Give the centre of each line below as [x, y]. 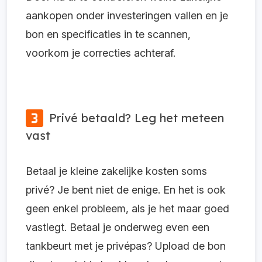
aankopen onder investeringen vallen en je [127, 15]
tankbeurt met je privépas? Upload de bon [126, 246]
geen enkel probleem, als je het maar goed [127, 208]
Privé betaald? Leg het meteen [137, 118]
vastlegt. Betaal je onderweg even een [118, 227]
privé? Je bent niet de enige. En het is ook [126, 189]
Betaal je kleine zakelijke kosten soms [116, 171]
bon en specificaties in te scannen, [108, 34]
